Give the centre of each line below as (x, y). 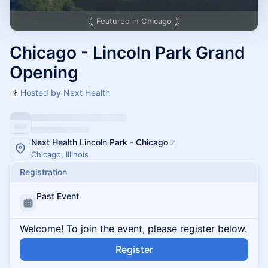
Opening (44, 72)
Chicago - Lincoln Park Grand (127, 53)
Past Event (58, 196)
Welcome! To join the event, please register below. (133, 229)
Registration (43, 172)
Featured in (119, 21)
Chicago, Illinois (60, 154)
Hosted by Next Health (65, 92)
